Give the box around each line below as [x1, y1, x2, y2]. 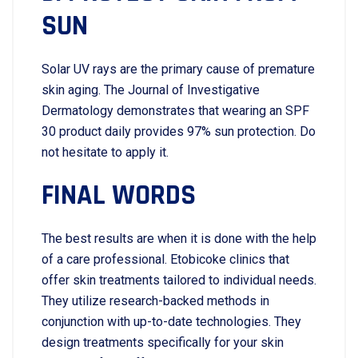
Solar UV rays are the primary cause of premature [42, 62, 315, 77]
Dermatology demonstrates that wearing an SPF [42, 103, 309, 118]
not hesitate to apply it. [42, 145, 169, 160]
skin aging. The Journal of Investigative [42, 82, 260, 97]
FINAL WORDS [42, 177, 196, 213]
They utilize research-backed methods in [42, 293, 269, 308]
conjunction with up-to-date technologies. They [42, 314, 301, 329]
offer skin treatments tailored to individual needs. [42, 272, 316, 288]
